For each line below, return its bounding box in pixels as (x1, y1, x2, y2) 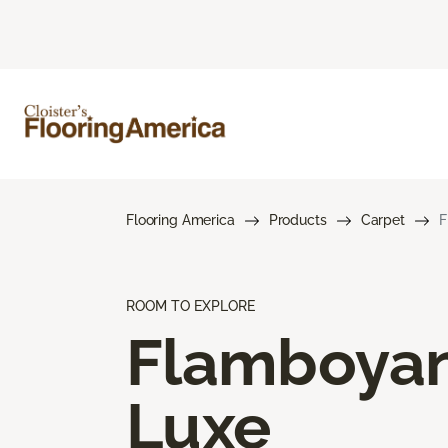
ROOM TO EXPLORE (126, 297, 255, 314)
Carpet (360, 211, 405, 228)
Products (268, 211, 327, 228)
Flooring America (126, 211, 235, 228)
